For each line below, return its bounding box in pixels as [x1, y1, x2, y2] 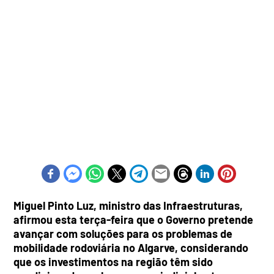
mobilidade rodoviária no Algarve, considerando [13, 240, 249, 254]
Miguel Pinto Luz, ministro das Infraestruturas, [13, 198, 243, 212]
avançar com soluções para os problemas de [13, 226, 233, 240]
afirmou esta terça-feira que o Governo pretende [13, 212, 254, 226]
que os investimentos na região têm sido [13, 254, 213, 268]
